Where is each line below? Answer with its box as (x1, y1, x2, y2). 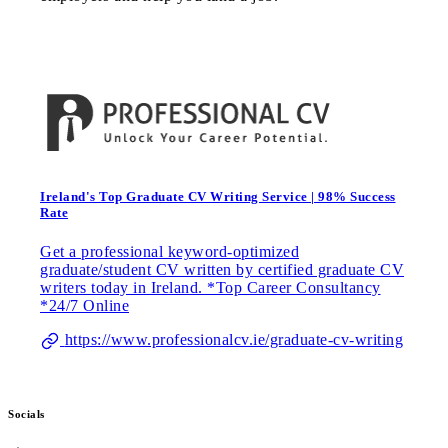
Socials (8, 408, 45, 421)
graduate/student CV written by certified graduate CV (40, 261, 404, 279)
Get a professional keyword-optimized (40, 243, 299, 261)
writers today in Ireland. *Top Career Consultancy (40, 279, 381, 297)
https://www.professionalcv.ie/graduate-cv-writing (64, 331, 403, 349)
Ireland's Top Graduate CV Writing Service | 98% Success (40, 188, 396, 204)
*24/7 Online (40, 297, 129, 315)
